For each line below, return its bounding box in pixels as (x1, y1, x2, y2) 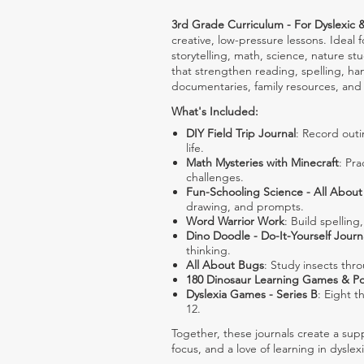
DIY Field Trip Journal (186, 126, 296, 141)
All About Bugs (186, 258, 264, 273)
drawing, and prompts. (186, 199, 304, 214)
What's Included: (171, 104, 258, 119)
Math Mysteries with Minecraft (186, 155, 339, 171)
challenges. (186, 170, 244, 185)
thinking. (186, 243, 231, 258)
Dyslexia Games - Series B (186, 287, 318, 302)
